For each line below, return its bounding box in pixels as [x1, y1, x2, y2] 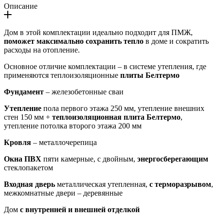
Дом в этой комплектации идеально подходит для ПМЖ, [4, 28, 193, 37]
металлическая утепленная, [55, 180, 149, 189]
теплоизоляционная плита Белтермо [52, 113, 181, 122]
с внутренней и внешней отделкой [20, 205, 140, 214]
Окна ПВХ [4, 155, 41, 163]
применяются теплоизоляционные [4, 71, 120, 80]
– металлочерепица [31, 138, 97, 147]
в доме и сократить [144, 37, 209, 46]
